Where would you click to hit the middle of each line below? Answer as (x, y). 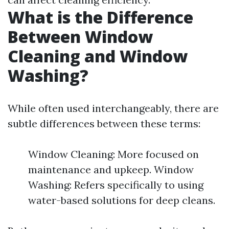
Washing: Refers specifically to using (116, 185)
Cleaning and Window (98, 56)
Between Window (80, 37)
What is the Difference (100, 17)
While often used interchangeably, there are (113, 108)
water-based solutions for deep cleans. (122, 200)
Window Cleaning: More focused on (113, 154)
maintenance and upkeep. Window (111, 169)
